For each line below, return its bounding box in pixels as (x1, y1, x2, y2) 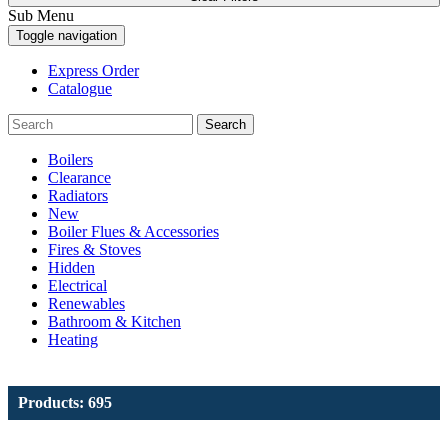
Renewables (48, 294, 125, 312)
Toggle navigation (16, 27, 117, 43)
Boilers (48, 150, 93, 168)
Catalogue (48, 79, 112, 97)
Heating (48, 330, 98, 348)
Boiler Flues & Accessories (48, 222, 219, 240)
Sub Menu (8, 6, 74, 24)
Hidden (48, 258, 95, 276)
